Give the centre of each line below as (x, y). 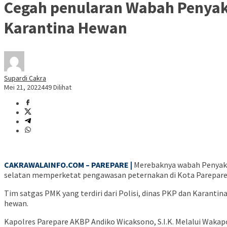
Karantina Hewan (66, 28)
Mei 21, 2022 (23, 87)
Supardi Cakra (25, 78)
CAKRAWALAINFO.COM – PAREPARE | (68, 165)
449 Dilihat (56, 87)
